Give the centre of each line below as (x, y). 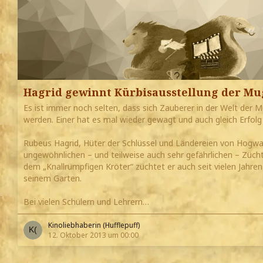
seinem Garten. (53, 178)
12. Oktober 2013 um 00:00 (93, 235)
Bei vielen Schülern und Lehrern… (86, 202)
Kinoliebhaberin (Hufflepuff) (94, 225)
